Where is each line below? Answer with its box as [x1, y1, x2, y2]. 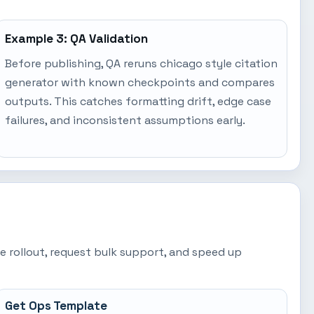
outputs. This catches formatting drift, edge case [4, 94, 271, 109]
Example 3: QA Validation [4, 31, 148, 46]
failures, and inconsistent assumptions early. [4, 113, 245, 128]
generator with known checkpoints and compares [4, 75, 275, 90]
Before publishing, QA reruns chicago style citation [4, 56, 278, 71]
